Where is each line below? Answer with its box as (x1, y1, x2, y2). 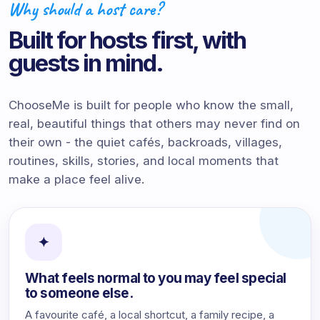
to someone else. (25, 285, 133, 301)
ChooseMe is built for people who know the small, (9, 98, 294, 112)
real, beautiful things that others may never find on (9, 116, 300, 131)
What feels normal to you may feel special (25, 270, 286, 286)
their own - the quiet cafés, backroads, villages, (9, 135, 282, 149)
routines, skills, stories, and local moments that (9, 154, 279, 168)
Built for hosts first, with (9, 26, 246, 54)
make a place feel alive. (9, 172, 144, 186)
